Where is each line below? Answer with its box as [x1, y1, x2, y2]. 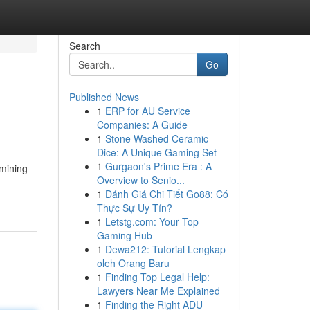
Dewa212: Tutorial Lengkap [104, 242, 226, 256]
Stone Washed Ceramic [104, 131, 208, 145]
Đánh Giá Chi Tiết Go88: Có [104, 187, 228, 201]
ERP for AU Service [104, 104, 190, 118]
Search [69, 39, 100, 53]
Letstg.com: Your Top [104, 215, 199, 228]
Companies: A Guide [96, 118, 188, 131]
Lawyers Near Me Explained [96, 284, 220, 298]
